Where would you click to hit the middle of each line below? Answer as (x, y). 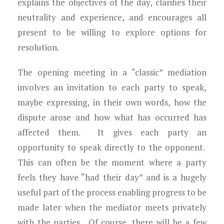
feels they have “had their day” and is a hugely (112, 177)
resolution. (38, 47)
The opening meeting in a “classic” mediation (112, 72)
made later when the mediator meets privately (112, 207)
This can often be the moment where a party (112, 162)
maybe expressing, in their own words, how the (112, 102)
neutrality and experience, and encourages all (112, 17)
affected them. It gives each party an (112, 132)
